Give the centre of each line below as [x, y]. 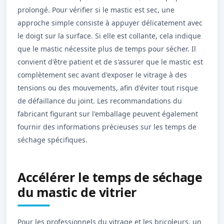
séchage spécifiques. [52, 140]
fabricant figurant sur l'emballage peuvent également [108, 114]
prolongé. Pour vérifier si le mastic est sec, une [96, 10]
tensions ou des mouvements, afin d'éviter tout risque [108, 88]
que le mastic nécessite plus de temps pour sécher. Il [107, 49]
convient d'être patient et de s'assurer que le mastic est [110, 62]
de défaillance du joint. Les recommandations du [100, 101]
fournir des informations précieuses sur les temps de [107, 127]
